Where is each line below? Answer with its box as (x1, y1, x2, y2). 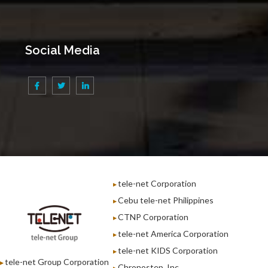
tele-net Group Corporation (5, 256, 109, 267)
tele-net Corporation (118, 178, 196, 188)
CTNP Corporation (118, 211, 188, 222)
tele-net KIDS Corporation (118, 245, 218, 255)
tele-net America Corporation (118, 228, 229, 239)
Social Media (25, 43, 100, 58)
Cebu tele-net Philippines (118, 194, 214, 205)
